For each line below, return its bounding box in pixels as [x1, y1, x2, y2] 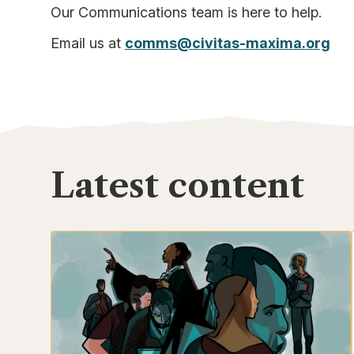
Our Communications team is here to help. [51, 3, 322, 21]
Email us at [51, 34, 125, 51]
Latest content [51, 164, 304, 206]
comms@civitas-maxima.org [125, 34, 330, 51]
